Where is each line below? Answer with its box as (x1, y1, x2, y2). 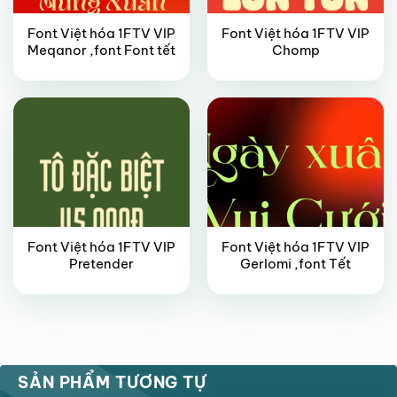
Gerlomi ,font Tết (240, 255, 351, 273)
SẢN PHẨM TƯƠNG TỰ (18, 372, 206, 393)
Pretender (69, 255, 134, 273)
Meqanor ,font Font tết (27, 42, 175, 59)
